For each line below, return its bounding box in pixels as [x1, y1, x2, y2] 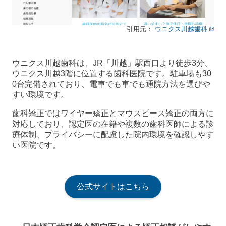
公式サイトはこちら [77, 182, 149, 191]
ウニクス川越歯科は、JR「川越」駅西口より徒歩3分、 [12, 58, 212, 67]
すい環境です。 [12, 90, 69, 99]
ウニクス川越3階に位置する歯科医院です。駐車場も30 [12, 69, 211, 78]
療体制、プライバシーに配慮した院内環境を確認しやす [12, 130, 214, 139]
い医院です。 [12, 140, 61, 149]
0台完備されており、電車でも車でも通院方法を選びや [12, 79, 210, 88]
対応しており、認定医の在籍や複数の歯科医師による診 [12, 119, 214, 128]
